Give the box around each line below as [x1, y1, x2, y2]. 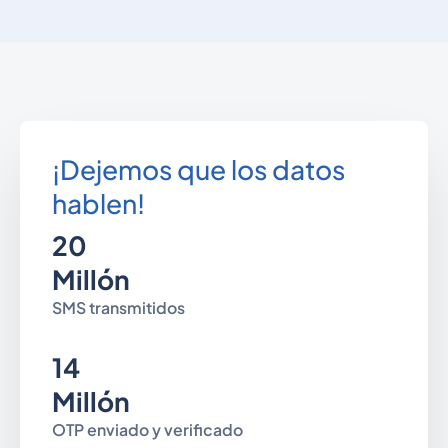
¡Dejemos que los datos [51, 152, 345, 186]
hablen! [51, 186, 145, 220]
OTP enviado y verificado [51, 420, 243, 441]
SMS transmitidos [51, 297, 185, 318]
